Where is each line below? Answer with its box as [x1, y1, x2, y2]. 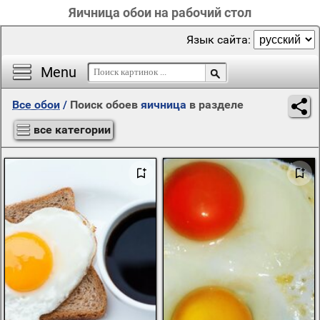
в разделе [186, 98, 244, 111]
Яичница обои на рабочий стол [69, 5, 251, 20]
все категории [34, 123, 111, 136]
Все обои [12, 98, 60, 111]
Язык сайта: [186, 33, 254, 46]
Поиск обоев [70, 98, 141, 111]
